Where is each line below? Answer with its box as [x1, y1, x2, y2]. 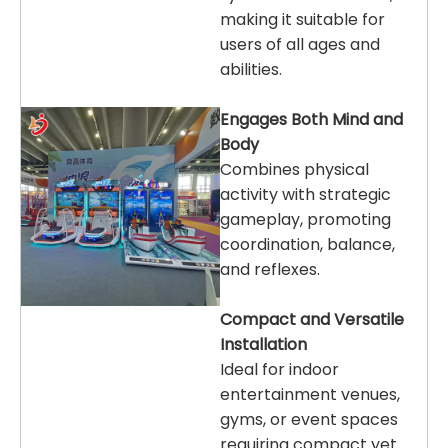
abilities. [220, 58, 282, 82]
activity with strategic [220, 183, 391, 207]
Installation [220, 333, 307, 357]
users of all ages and [220, 33, 380, 57]
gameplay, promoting [220, 208, 391, 232]
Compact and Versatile [220, 308, 404, 332]
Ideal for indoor [220, 358, 339, 382]
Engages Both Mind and [220, 108, 403, 132]
